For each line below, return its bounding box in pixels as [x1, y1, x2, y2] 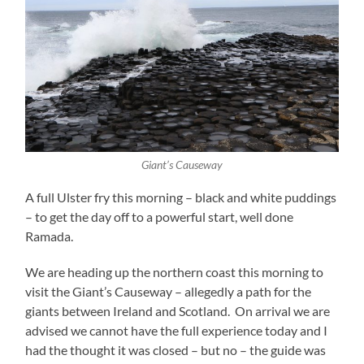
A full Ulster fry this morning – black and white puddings [25, 189, 337, 205]
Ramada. [25, 228, 74, 244]
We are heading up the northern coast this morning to [25, 264, 324, 279]
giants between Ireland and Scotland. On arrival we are [25, 303, 331, 318]
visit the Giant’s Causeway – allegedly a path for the [25, 284, 312, 299]
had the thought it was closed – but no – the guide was [25, 342, 327, 357]
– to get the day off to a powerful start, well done [25, 209, 294, 224]
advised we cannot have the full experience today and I [25, 323, 328, 338]
